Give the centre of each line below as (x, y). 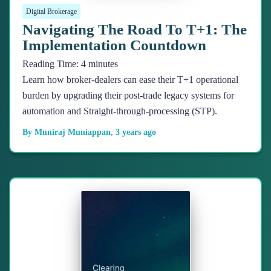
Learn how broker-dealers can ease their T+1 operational (130, 80)
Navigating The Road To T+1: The (135, 30)
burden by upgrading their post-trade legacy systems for (128, 96)
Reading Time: (52, 64)
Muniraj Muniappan (73, 132)
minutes (103, 64)
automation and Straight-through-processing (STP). (120, 111)
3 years (128, 132)
